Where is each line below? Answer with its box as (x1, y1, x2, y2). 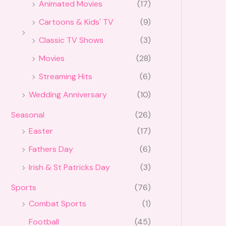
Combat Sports (29, 198, 86, 209)
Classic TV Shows (39, 35, 103, 46)
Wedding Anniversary (29, 89, 107, 100)
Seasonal (11, 109, 44, 121)
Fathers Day (29, 144, 73, 155)
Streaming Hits (39, 71, 92, 82)
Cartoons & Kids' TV (39, 17, 114, 28)
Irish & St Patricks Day (29, 162, 110, 173)
